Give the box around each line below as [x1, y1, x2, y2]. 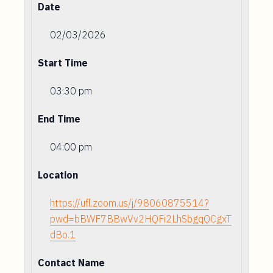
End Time [38, 113, 80, 125]
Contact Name [38, 257, 105, 269]
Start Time [38, 57, 88, 69]
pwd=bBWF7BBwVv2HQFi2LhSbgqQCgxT [50, 213, 232, 225]
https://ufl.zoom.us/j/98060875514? [50, 197, 209, 209]
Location [38, 169, 78, 181]
